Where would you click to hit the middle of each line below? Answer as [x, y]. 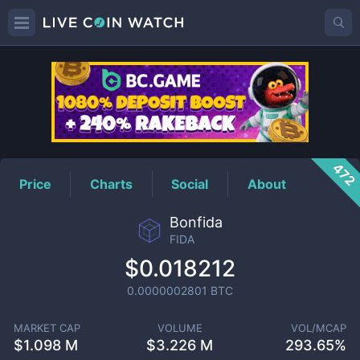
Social [190, 184]
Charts [112, 184]
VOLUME [180, 328]
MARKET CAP [47, 328]
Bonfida [196, 222]
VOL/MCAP [319, 328]
